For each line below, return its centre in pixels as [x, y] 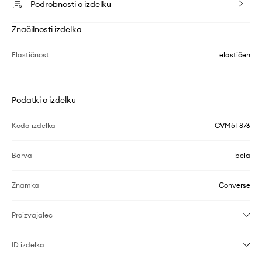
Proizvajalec [32, 215]
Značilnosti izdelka [47, 30]
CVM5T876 [232, 126]
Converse [235, 185]
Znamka [25, 185]
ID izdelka [28, 245]
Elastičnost [30, 55]
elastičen [235, 55]
